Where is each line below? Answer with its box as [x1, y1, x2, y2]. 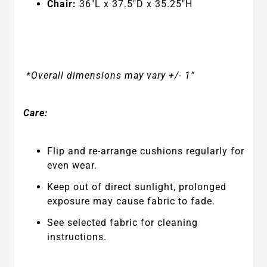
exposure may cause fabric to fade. [46, 195, 215, 207]
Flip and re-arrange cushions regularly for [46, 145, 244, 157]
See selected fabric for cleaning [46, 217, 198, 229]
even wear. [46, 160, 97, 172]
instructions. [46, 231, 107, 243]
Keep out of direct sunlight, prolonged [46, 181, 226, 193]
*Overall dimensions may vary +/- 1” [26, 69, 195, 81]
